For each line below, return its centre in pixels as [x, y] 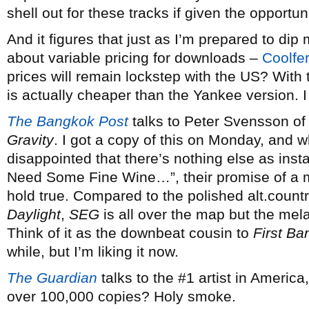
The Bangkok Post [68, 121]
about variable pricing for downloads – [134, 58]
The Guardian [52, 278]
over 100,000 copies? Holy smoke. [121, 296]
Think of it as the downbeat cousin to [130, 233]
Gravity [30, 140]
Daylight [34, 214]
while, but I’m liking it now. [93, 251]
